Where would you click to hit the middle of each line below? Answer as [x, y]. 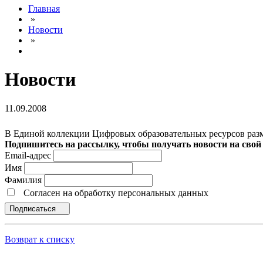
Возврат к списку [40, 239]
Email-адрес [28, 155]
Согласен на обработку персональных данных [119, 193]
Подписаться [34, 208]
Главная [44, 9]
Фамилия [24, 180]
